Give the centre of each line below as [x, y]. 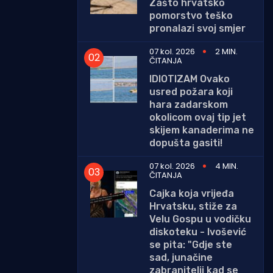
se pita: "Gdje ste [191, 244]
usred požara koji [191, 91]
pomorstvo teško [191, 15]
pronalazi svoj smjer [197, 28]
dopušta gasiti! [186, 143]
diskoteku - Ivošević [198, 232]
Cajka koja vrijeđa [192, 193]
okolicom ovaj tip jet [198, 117]
